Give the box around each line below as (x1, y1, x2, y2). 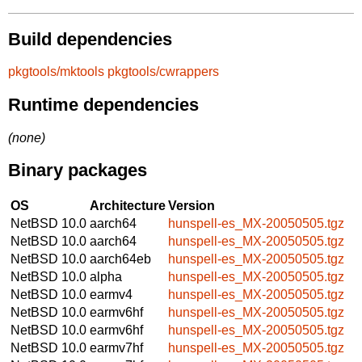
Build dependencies (8, 28, 172, 49)
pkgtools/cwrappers (107, 65, 219, 79)
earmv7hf (90, 340, 143, 355)
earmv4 (90, 287, 133, 301)
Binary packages (8, 160, 147, 181)
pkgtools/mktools (8, 65, 104, 79)
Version (168, 198, 215, 213)
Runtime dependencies (8, 94, 199, 115)
